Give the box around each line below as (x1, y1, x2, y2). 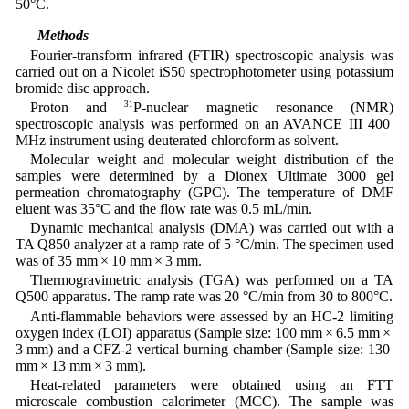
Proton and (29, 99, 125, 115)
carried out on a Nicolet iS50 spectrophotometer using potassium (15, 63, 394, 79)
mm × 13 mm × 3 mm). (15, 357, 146, 373)
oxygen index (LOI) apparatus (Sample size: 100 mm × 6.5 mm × (15, 324, 394, 341)
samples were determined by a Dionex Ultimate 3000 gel (15, 168, 394, 184)
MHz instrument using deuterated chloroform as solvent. (15, 131, 339, 148)
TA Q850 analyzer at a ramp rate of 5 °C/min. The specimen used (15, 236, 394, 253)
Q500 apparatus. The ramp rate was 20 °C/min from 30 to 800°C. (15, 288, 393, 305)
